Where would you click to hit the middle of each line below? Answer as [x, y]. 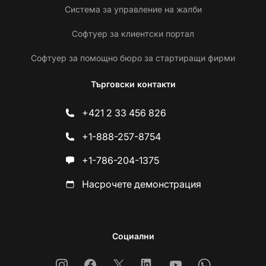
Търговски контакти [133, 84]
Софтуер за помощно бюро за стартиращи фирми [133, 58]
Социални [133, 236]
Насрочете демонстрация [141, 184]
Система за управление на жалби [133, 9]
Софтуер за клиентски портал [133, 34]
